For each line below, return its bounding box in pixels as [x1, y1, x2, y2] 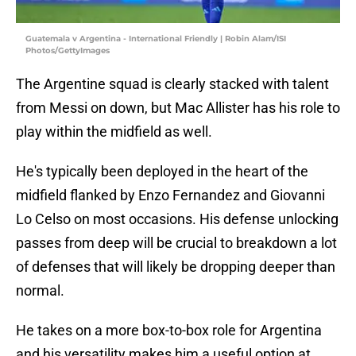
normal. [16, 282, 64, 300]
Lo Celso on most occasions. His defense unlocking [16, 211, 339, 228]
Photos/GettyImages [25, 45, 110, 56]
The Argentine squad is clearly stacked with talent [16, 75, 329, 93]
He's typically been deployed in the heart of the [16, 163, 308, 180]
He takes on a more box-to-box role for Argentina [16, 322, 322, 339]
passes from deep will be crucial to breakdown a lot [16, 234, 337, 252]
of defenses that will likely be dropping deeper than [16, 258, 335, 276]
